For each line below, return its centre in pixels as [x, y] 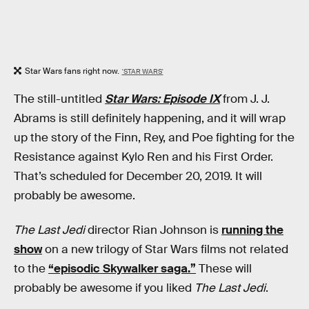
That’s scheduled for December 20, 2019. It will [138, 177]
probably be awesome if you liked [104, 288]
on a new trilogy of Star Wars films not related [165, 249]
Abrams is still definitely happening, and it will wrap [150, 119]
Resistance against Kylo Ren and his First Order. [143, 157]
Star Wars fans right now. [72, 71]
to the [31, 268]
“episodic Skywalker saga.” [122, 268]
